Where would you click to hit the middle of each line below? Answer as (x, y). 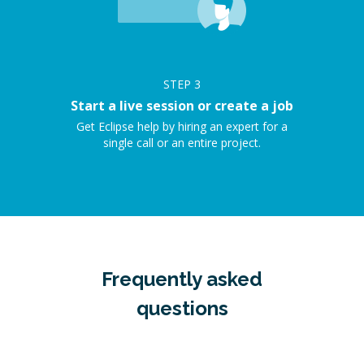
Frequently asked (182, 279)
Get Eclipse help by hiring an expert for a (182, 126)
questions (182, 308)
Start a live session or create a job (182, 106)
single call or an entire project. (182, 143)
